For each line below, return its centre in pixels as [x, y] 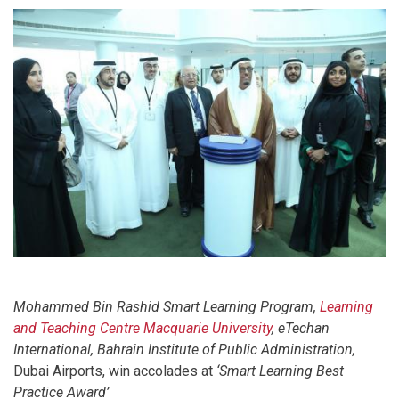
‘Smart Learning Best [280, 370]
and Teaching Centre [77, 328]
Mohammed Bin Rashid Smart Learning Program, [165, 306]
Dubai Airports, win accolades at [115, 370]
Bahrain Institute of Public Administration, [226, 349]
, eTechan [301, 328]
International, [55, 349]
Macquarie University [208, 328]
